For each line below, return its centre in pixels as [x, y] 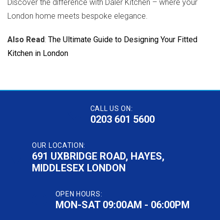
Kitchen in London [38, 53]
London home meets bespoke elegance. [78, 16]
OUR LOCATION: [59, 145]
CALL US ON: [111, 109]
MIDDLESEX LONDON [79, 168]
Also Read [26, 40]
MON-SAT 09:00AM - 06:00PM [122, 205]
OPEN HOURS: [79, 194]
